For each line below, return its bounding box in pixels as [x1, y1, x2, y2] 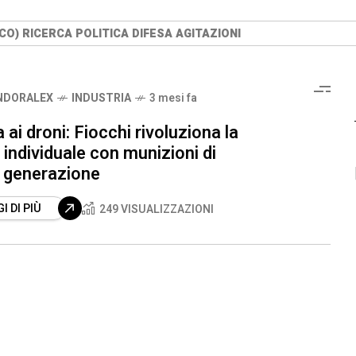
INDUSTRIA [72, 89, 131, 106]
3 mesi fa [149, 89, 197, 106]
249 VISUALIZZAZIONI [99, 200, 214, 218]
